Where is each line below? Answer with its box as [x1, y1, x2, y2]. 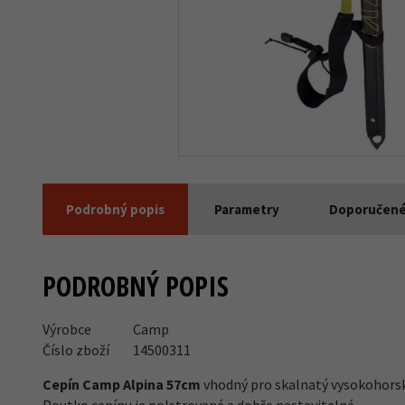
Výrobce [42, 320, 91, 338]
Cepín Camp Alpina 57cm [42, 375, 201, 393]
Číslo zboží [42, 341, 109, 359]
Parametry [214, 201, 279, 218]
